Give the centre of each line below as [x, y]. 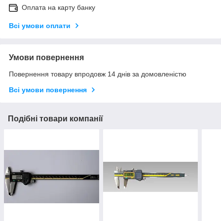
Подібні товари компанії [55, 118]
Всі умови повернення [48, 90]
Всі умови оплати [40, 25]
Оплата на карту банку [58, 7]
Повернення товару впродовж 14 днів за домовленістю [98, 74]
